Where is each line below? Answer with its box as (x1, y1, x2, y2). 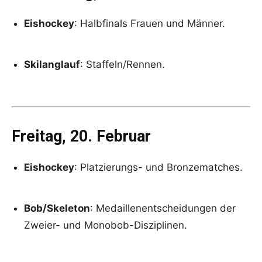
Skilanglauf (24, 58, 80, 70)
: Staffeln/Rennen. (80, 58, 165, 70)
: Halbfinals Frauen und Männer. (74, 17, 225, 29)
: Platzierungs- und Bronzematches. (74, 161, 243, 173)
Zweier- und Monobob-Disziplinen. (24, 219, 187, 231)
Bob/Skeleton (24, 202, 90, 214)
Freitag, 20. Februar (12, 126, 151, 146)
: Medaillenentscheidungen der (90, 202, 236, 214)
